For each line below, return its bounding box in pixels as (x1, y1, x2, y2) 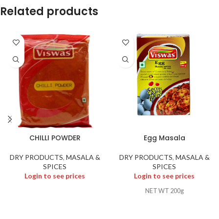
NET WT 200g (145, 187, 184, 195)
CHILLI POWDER (29, 133, 81, 143)
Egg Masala (143, 133, 185, 143)
